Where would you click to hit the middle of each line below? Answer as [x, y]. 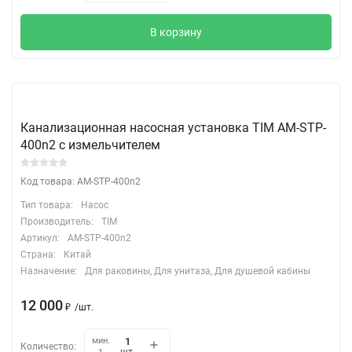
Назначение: [49, 271]
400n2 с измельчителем [90, 145]
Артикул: [40, 238]
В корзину [176, 32]
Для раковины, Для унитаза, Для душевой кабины [198, 271]
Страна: [38, 254]
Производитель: [57, 221]
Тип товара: [47, 205]
